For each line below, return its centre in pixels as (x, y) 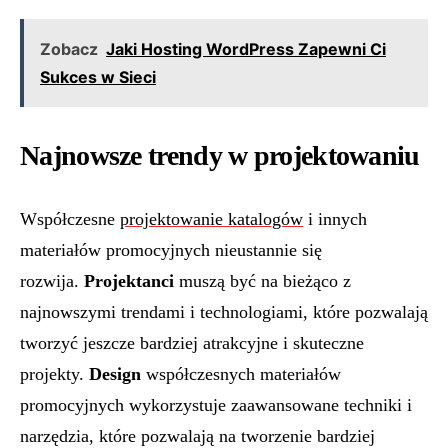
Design (115, 374)
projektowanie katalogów (211, 219)
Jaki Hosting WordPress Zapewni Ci (246, 49)
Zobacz (69, 49)
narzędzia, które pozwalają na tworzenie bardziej (197, 436)
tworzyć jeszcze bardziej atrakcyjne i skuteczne (192, 343)
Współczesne (70, 219)
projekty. (54, 374)
